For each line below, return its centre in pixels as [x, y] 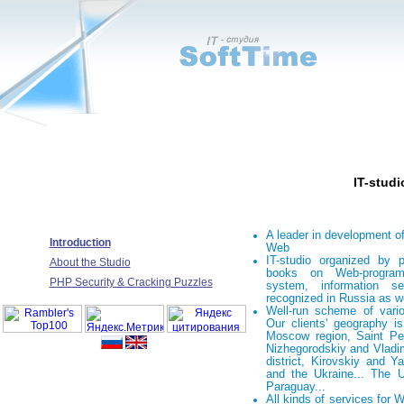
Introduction [80, 243]
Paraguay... [296, 387]
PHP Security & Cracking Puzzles [131, 282]
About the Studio [90, 262]
